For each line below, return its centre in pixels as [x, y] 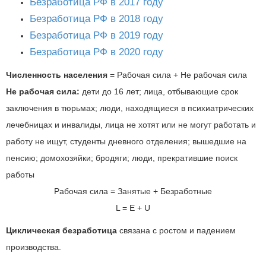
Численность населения [57, 75]
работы [20, 175]
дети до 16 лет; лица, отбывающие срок [159, 91]
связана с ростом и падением [176, 230]
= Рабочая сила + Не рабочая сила [177, 75]
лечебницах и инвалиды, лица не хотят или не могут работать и [131, 125]
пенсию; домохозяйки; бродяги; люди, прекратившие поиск [122, 158]
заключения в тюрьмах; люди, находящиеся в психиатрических [130, 108]
